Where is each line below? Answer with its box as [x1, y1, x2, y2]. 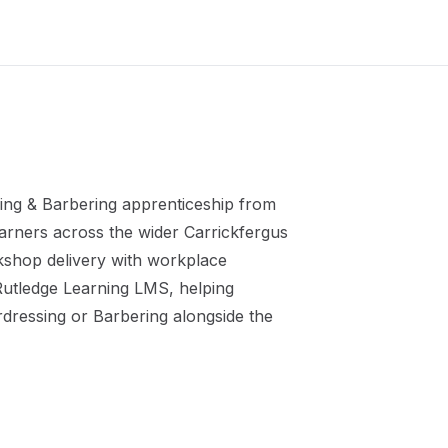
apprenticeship [122, 194, 234, 214]
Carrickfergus [184, 222, 288, 242]
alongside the [168, 306, 273, 326]
